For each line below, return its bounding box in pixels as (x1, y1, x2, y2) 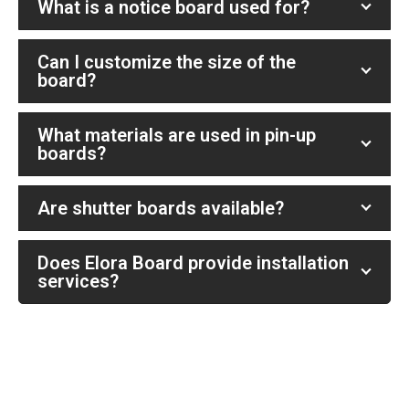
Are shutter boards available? (37, 197, 284, 220)
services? (37, 270, 119, 293)
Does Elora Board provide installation (37, 252, 349, 275)
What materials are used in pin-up (37, 124, 316, 147)
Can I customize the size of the (37, 51, 296, 74)
